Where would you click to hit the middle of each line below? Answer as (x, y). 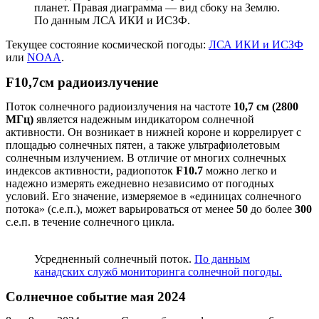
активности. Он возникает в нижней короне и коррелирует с (153, 132)
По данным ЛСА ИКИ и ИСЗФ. (112, 21)
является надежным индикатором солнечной (144, 120)
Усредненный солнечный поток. (114, 259)
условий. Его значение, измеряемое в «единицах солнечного (153, 197)
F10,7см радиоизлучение (82, 83)
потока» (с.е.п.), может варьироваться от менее (121, 209)
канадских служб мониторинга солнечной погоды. (158, 272)
